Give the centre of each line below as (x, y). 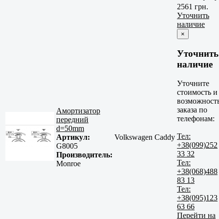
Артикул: (73, 137)
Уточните (193, 83)
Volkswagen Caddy (145, 137)
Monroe (68, 164)
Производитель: (84, 155)
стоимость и (197, 92)
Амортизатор (78, 111)
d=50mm (70, 129)
